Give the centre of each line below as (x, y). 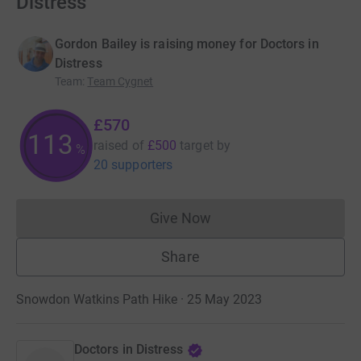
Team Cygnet (120, 82)
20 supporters (133, 165)
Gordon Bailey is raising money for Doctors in (187, 44)
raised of (119, 146)
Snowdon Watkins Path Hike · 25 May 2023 (139, 300)
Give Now (180, 218)
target (197, 146)
